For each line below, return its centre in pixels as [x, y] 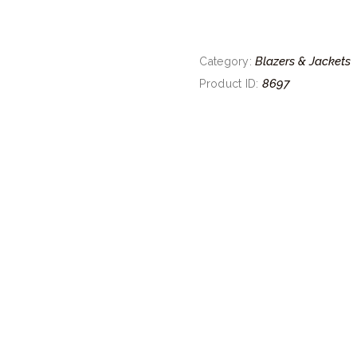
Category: [228, 61]
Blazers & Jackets [303, 61]
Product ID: [231, 83]
